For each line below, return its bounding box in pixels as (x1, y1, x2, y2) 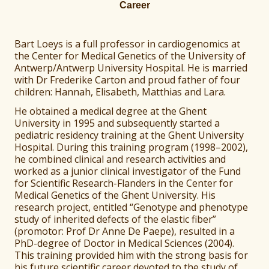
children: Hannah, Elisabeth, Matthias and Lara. (14, 85, 226, 99)
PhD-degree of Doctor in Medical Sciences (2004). (14, 237, 235, 250)
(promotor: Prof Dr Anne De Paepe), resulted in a (14, 225, 235, 238)
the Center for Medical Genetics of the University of (14, 49, 246, 63)
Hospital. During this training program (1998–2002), (14, 141, 249, 154)
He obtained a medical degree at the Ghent (14, 104, 207, 118)
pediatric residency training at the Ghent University (14, 128, 244, 142)
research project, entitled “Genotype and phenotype (14, 201, 249, 214)
